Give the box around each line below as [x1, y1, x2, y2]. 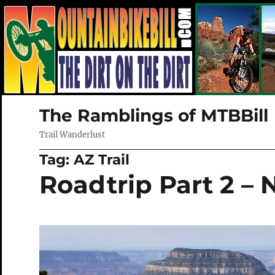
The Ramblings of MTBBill [39, 105, 268, 126]
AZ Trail [73, 151, 130, 169]
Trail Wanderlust [39, 130, 105, 140]
